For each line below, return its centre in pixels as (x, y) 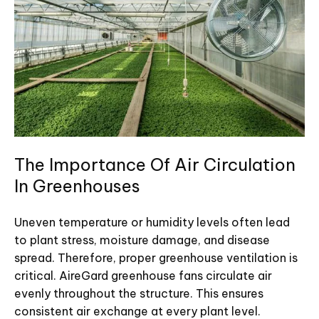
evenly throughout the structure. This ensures (139, 294)
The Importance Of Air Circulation (155, 165)
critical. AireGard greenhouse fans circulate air (143, 276)
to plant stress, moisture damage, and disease (142, 240)
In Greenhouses (77, 186)
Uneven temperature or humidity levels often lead (152, 223)
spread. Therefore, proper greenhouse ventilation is (156, 258)
